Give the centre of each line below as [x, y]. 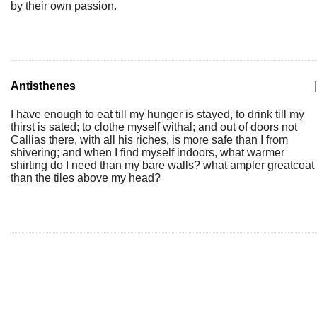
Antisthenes [43, 86]
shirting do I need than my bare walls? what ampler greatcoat [162, 165]
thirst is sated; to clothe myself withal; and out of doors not [154, 127]
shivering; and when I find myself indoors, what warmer [148, 152]
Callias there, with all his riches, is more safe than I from [149, 140]
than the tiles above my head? [86, 178]
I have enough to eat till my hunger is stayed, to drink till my [157, 114]
